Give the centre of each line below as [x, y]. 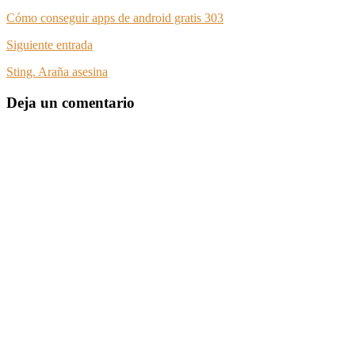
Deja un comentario [71, 102]
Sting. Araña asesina [57, 72]
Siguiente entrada [50, 45]
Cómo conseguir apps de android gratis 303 [115, 18]
